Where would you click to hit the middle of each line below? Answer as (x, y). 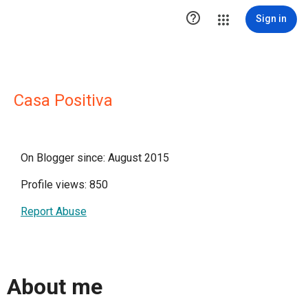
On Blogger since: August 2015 (95, 158)
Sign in (271, 19)
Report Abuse (54, 211)
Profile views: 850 (64, 185)
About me (55, 287)
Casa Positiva (63, 100)
